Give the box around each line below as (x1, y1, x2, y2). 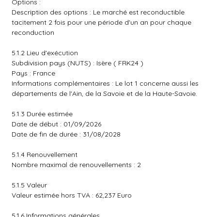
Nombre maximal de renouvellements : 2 (12, 160, 141, 169)
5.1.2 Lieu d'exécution (12, 48, 78, 57)
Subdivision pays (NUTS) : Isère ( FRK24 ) (12, 59, 143, 67)
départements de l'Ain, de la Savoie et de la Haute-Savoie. (12, 89, 197, 98)
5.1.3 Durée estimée (12, 109, 73, 118)
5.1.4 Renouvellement (12, 150, 77, 159)
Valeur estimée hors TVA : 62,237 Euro (12, 191, 132, 200)
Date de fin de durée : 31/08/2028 (12, 130, 121, 139)
